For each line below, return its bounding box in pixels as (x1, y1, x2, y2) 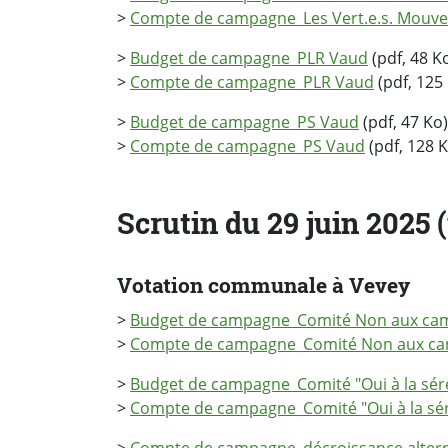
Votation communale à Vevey (117, 270, 410, 299)
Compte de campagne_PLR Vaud (130, 71, 374, 94)
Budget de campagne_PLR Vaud (130, 47, 368, 70)
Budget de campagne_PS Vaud (130, 111, 359, 134)
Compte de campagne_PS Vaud (130, 135, 365, 158)
